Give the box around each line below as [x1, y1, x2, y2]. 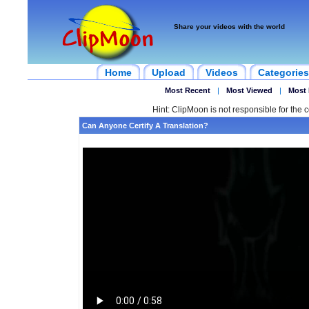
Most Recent [164, 86, 210, 94]
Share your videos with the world [174, 23, 285, 30]
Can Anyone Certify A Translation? [81, 121, 208, 130]
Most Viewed [226, 86, 272, 94]
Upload [152, 67, 186, 78]
